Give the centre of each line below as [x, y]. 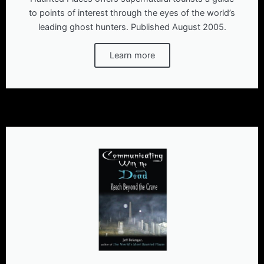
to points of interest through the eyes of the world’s [132, 13]
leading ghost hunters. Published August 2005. [132, 27]
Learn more [132, 56]
